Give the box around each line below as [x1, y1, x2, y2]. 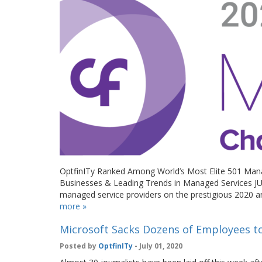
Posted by [60, 241, 98, 251]
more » [60, 201, 87, 212]
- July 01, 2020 [133, 241, 182, 251]
